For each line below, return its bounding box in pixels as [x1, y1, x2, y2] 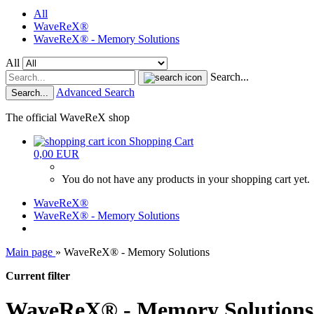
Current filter [6, 270, 70, 282]
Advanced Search [56, 86, 135, 98]
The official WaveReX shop [6, 111, 130, 123]
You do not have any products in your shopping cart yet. [62, 173, 310, 185]
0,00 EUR [34, 148, 79, 160]
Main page [6, 246, 53, 258]
